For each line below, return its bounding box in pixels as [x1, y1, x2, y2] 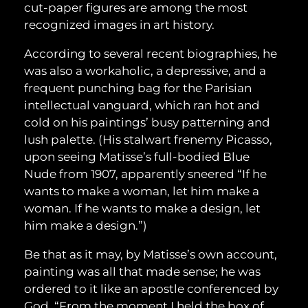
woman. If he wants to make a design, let [24, 201, 261, 216]
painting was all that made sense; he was [24, 265, 261, 279]
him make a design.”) [24, 219, 147, 233]
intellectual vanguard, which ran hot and [24, 98, 260, 113]
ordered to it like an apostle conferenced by [24, 282, 278, 296]
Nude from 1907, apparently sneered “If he [24, 167, 267, 181]
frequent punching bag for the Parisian [24, 81, 252, 96]
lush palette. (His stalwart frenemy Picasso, [24, 133, 272, 147]
